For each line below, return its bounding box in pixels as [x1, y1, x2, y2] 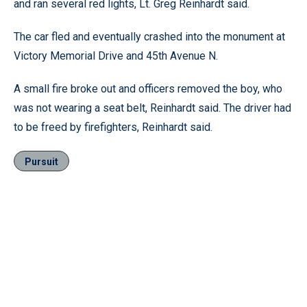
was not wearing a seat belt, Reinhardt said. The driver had [14, 101, 291, 114]
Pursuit [25, 156, 58, 167]
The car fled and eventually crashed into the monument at [14, 30, 285, 43]
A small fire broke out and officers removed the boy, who [14, 82, 282, 95]
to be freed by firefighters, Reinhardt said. [14, 121, 212, 134]
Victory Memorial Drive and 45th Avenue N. [14, 49, 218, 62]
